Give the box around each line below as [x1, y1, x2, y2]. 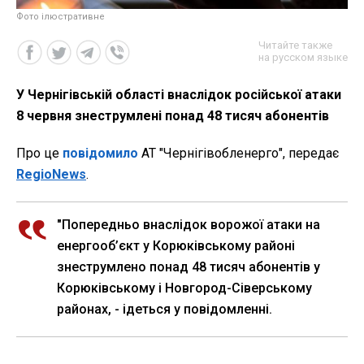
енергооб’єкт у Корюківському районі [57, 237, 295, 253]
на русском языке [258, 50, 348, 63]
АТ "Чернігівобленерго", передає [141, 145, 339, 161]
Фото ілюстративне [16, 11, 105, 22]
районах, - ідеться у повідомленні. [57, 301, 272, 317]
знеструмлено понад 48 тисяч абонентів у [57, 258, 320, 275]
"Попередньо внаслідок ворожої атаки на [57, 216, 320, 232]
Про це [16, 145, 63, 161]
